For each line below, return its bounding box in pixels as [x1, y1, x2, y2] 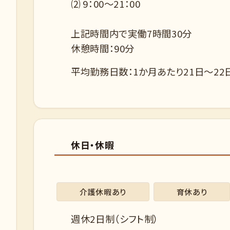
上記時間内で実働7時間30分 [71, 27, 192, 40]
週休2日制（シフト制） [71, 212, 159, 225]
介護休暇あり [80, 186, 126, 197]
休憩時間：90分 [71, 42, 135, 55]
